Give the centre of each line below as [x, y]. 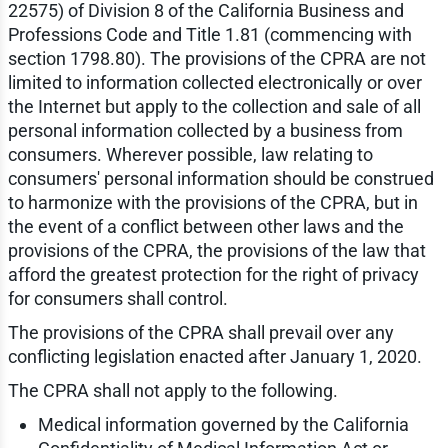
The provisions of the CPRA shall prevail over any [200, 333]
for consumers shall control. [117, 299]
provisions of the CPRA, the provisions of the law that [216, 251]
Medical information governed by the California [223, 425]
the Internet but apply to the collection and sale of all [214, 107]
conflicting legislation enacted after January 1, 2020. [214, 357]
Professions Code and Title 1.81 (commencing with [209, 35]
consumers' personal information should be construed [220, 179]
